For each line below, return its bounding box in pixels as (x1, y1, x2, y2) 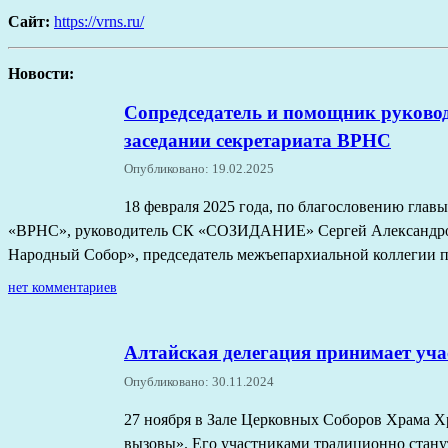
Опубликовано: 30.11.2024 (124, 375, 274, 390)
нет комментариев (8, 279, 117, 296)
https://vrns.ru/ (54, 12, 144, 30)
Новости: (8, 64, 74, 82)
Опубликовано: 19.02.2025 (124, 162, 274, 177)
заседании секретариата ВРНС (124, 129, 391, 151)
